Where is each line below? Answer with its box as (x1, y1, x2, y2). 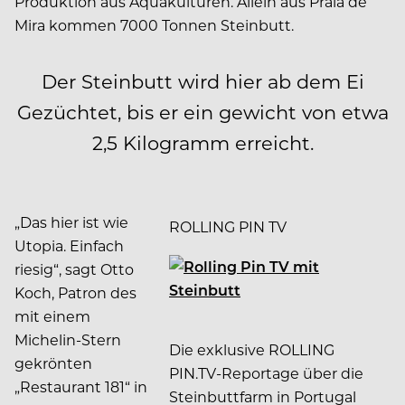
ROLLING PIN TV (169, 216, 287, 236)
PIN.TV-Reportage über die (169, 363, 363, 382)
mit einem (14, 306, 90, 325)
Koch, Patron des (14, 282, 137, 302)
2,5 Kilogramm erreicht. (91, 129, 314, 155)
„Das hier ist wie (14, 212, 128, 231)
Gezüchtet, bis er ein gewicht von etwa (16, 99, 389, 125)
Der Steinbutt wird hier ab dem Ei (41, 68, 364, 94)
